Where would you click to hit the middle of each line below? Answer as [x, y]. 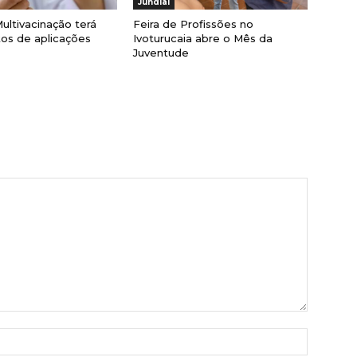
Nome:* [328, 336]
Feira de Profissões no [194, 24]
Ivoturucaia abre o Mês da [203, 39]
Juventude [161, 53]
